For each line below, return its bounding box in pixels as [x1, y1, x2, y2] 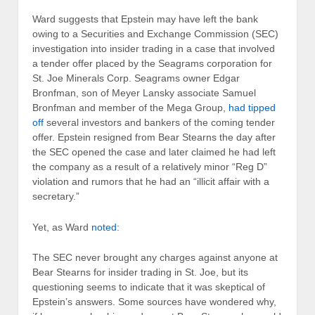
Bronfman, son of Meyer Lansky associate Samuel [32, 87, 256, 99]
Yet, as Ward [32, 221, 91, 233]
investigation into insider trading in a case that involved [32, 43, 275, 55]
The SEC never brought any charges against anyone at [32, 251, 278, 263]
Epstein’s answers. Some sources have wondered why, [32, 295, 276, 307]
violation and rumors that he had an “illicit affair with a [32, 176, 269, 188]
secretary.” [32, 191, 79, 202]
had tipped [229, 102, 276, 114]
